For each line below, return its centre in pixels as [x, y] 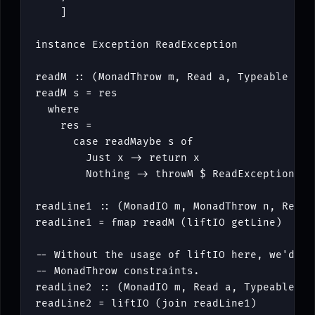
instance [60, 45]
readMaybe [133, 142]
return [168, 158]
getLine [253, 223]
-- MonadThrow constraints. [117, 271]
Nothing [108, 174]
